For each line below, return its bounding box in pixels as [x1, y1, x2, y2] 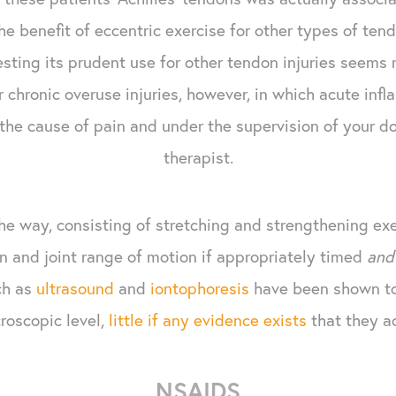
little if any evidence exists [109, 308, 307, 331]
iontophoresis [149, 276, 249, 299]
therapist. [163, 145, 233, 168]
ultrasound [35, 276, 114, 299]
